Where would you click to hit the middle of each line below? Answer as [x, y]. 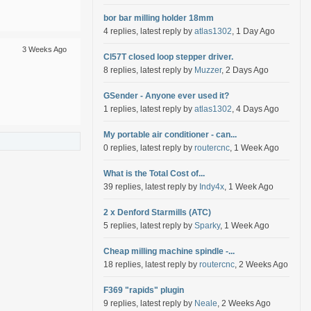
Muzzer [208, 70]
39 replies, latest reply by [151, 187]
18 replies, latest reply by [151, 264]
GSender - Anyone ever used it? [166, 96]
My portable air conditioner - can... [170, 135]
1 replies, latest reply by [149, 109]
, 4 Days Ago [255, 109]
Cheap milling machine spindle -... [169, 251]
